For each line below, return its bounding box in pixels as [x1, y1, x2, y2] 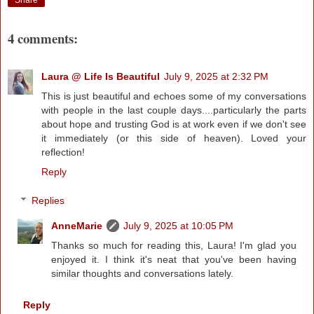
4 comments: [8, 29, 78, 48]
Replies [32, 195, 65, 207]
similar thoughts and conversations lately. [51, 268, 234, 280]
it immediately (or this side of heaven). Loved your [41, 132, 306, 144]
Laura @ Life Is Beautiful [41, 70, 160, 82]
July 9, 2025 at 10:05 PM [123, 220, 234, 232]
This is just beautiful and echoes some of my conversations [41, 90, 306, 102]
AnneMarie [51, 220, 103, 232]
